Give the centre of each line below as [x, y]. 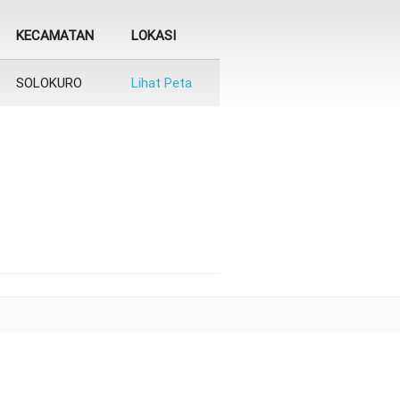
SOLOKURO [49, 82]
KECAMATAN [54, 35]
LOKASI [153, 35]
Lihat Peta [161, 82]
